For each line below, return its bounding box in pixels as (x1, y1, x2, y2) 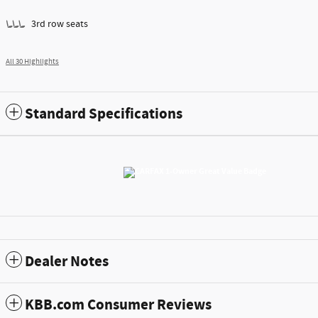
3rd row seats (31, 18, 88, 31)
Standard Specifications (25, 104, 182, 125)
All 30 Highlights (6, 57, 59, 67)
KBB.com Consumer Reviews (25, 295, 212, 316)
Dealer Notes (25, 252, 109, 273)
